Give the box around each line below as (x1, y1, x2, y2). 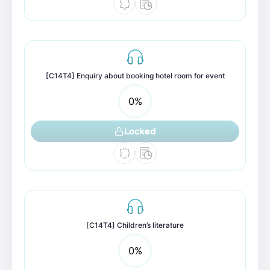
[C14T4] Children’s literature (86, 221, 184, 230)
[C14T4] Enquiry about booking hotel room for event (45, 71, 225, 80)
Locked (124, 125, 156, 137)
